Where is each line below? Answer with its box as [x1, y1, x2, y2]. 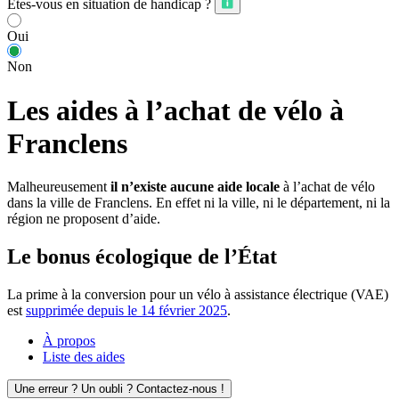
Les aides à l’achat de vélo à [7, 94, 344, 126]
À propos [43, 333, 95, 349]
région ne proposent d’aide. [7, 211, 160, 227]
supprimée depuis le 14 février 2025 [26, 303, 227, 319]
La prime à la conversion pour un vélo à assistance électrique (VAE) [7, 287, 388, 303]
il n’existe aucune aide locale [110, 179, 280, 195]
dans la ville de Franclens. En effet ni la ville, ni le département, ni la [7, 195, 390, 211]
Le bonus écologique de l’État [7, 245, 277, 269]
